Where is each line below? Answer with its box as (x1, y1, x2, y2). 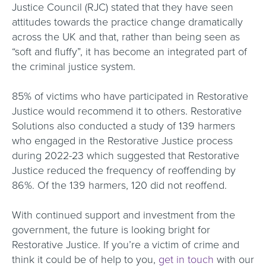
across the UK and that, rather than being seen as (12, 30, 240, 43)
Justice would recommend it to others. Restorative (12, 104, 242, 118)
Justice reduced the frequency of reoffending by (12, 164, 236, 177)
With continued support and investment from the (12, 208, 235, 221)
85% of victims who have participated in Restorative (12, 90, 248, 103)
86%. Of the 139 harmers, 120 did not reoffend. (12, 179, 230, 192)
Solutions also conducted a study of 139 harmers (12, 119, 235, 132)
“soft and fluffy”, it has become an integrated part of (12, 45, 247, 58)
